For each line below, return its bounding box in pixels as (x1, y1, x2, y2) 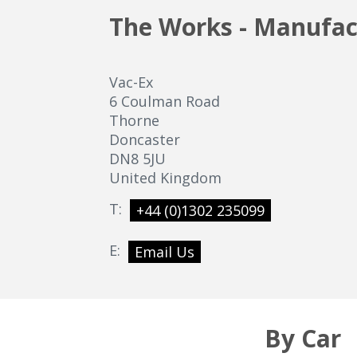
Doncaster (109, 130, 180, 149)
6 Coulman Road (109, 92, 220, 111)
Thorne (109, 111, 159, 130)
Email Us (135, 242, 194, 261)
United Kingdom (109, 168, 222, 187)
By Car (264, 322, 341, 355)
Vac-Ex (109, 73, 153, 92)
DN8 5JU (109, 149, 166, 168)
